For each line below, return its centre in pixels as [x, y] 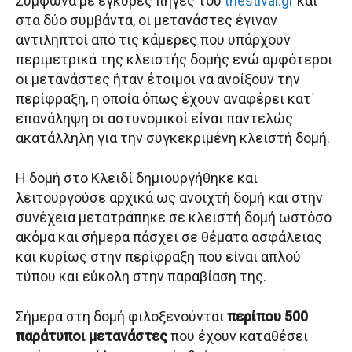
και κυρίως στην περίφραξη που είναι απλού [158, 257]
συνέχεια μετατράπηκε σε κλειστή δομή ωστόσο [174, 218]
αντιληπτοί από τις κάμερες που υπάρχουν [153, 40]
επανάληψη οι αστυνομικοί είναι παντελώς [154, 119]
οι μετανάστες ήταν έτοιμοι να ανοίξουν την [158, 79]
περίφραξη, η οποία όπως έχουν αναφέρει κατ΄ [165, 99]
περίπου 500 [268, 317]
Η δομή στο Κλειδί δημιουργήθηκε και [137, 178]
